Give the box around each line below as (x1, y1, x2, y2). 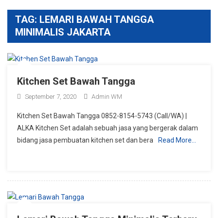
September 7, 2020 (25, 92, 76, 100)
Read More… (158, 136, 196, 144)
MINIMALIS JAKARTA (15, 26, 110, 38)
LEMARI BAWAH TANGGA (39, 14, 154, 25)
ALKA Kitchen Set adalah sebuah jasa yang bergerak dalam (17, 124, 198, 132)
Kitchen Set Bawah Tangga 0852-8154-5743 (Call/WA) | (17, 111, 187, 120)
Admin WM (91, 92, 122, 100)
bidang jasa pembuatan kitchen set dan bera (17, 136, 153, 144)
